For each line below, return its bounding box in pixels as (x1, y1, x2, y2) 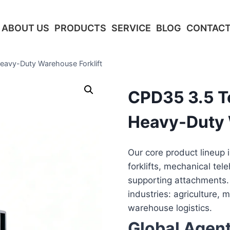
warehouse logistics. (127, 202, 212, 213)
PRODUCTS (54, 23, 106, 33)
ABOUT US (2, 23, 49, 33)
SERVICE (111, 23, 151, 33)
